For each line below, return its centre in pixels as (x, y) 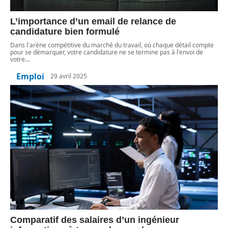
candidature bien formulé (65, 31)
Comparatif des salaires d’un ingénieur (95, 220)
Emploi (30, 76)
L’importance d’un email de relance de (93, 21)
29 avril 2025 (69, 76)
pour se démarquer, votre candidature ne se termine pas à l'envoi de (107, 52)
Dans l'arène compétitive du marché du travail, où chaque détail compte (112, 45)
